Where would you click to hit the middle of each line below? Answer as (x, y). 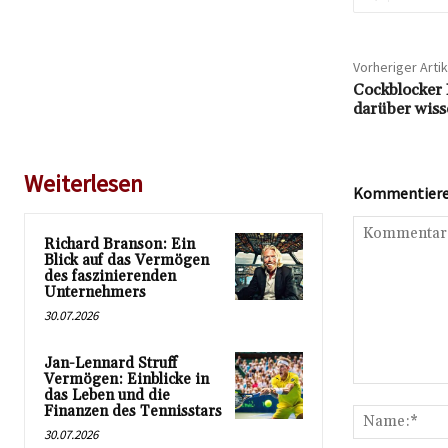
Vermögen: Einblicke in (126, 379)
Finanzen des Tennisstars (133, 411)
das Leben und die (107, 395)
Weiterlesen (83, 183)
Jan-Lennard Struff (110, 363)
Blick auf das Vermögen (126, 260)
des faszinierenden (110, 276)
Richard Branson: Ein (119, 244)
